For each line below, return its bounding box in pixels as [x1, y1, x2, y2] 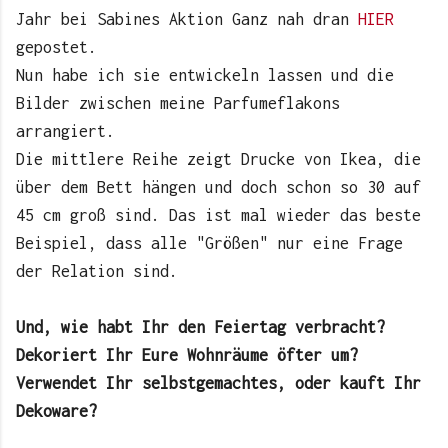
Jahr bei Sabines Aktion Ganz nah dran [16, 9, 358, 28]
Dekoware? [16, 401, 97, 420]
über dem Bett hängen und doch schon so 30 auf [16, 177, 421, 196]
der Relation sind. [16, 261, 178, 280]
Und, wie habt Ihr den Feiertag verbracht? [16, 317, 385, 336]
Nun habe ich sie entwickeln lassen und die [16, 65, 394, 84]
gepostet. [16, 37, 97, 56]
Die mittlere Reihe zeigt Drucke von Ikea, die [16, 149, 421, 168]
